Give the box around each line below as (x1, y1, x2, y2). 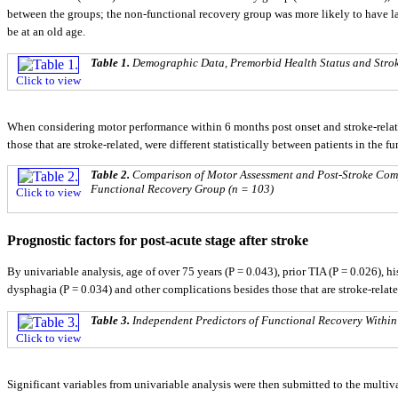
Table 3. (91, 313, 132, 327)
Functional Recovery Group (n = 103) (91, 182, 274, 196)
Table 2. (91, 168, 132, 182)
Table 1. (91, 55, 132, 69)
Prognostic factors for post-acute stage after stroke (7, 233, 308, 249)
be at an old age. (7, 25, 85, 39)
